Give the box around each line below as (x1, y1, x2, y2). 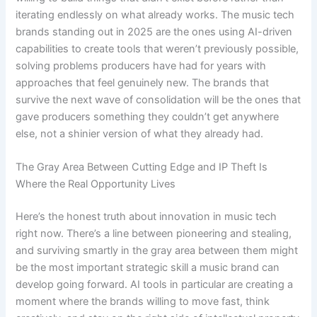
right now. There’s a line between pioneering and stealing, (16, 226, 292, 240)
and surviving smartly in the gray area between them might (16, 243, 299, 257)
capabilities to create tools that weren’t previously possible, (16, 42, 299, 55)
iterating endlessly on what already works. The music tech (16, 8, 295, 21)
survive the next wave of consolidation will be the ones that (16, 93, 301, 106)
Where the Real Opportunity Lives (16, 177, 176, 190)
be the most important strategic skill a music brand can (16, 260, 280, 274)
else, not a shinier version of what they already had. (16, 127, 264, 140)
